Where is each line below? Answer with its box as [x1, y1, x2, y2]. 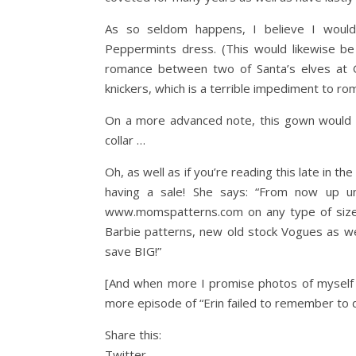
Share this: [105, 327, 161, 342]
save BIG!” [105, 243, 161, 259]
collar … [105, 132, 145, 148]
